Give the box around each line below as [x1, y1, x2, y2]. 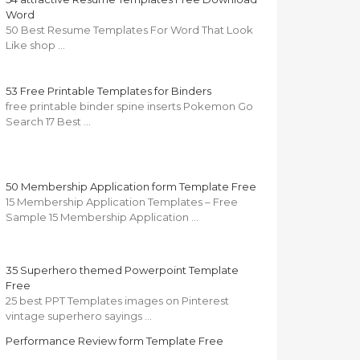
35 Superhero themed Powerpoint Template [6, 264, 239, 277]
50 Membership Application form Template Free [6, 180, 256, 194]
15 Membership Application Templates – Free [6, 195, 238, 209]
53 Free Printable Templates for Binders [6, 84, 211, 98]
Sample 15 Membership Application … [6, 211, 198, 224]
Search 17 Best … [6, 115, 91, 129]
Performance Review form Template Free [6, 334, 223, 348]
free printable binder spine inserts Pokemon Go [6, 100, 253, 113]
